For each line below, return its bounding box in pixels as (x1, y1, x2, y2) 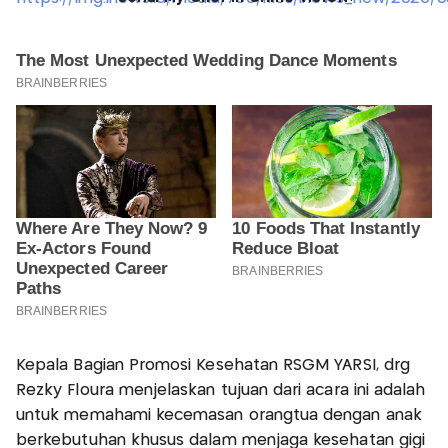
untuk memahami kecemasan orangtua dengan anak (16, 408, 422, 424)
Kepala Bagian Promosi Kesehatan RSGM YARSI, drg (16, 358, 411, 374)
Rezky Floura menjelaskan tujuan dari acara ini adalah (16, 383, 426, 399)
